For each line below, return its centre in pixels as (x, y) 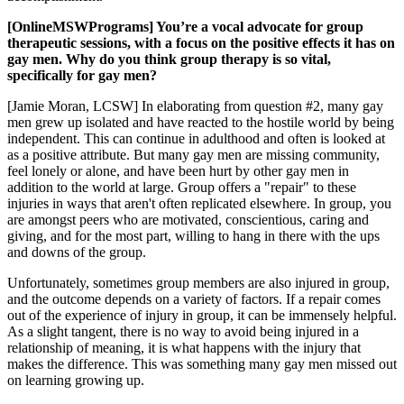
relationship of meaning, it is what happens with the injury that (184, 348)
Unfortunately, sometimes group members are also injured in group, (198, 283)
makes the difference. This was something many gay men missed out (202, 364)
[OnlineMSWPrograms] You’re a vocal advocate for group (185, 27)
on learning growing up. (76, 381)
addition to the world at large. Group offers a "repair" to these (182, 188)
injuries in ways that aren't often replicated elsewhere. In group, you (199, 204)
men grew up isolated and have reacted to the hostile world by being (201, 123)
